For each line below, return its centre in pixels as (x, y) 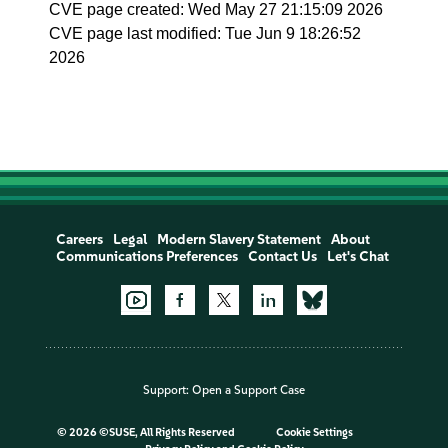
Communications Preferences (146, 256)
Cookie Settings (314, 433)
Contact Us (282, 256)
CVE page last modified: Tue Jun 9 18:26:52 (205, 33)
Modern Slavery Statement (238, 239)
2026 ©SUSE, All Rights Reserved (152, 433)
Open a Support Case (248, 390)
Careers (79, 239)
